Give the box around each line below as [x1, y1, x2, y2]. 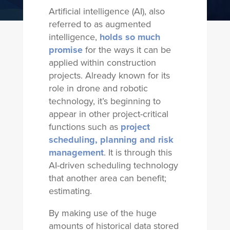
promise [48, 43, 83, 56]
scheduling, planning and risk [48, 133, 174, 146]
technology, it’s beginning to [48, 94, 161, 108]
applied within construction [48, 56, 156, 69]
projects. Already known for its [48, 69, 170, 82]
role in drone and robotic [48, 82, 148, 95]
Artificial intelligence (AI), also [48, 5, 165, 18]
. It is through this [103, 146, 172, 159]
